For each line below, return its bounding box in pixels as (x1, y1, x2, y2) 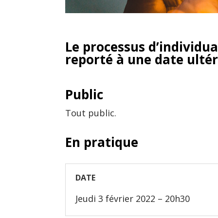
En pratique (65, 133, 139, 151)
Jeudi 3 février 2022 (75, 193, 156, 205)
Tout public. (65, 107, 117, 119)
